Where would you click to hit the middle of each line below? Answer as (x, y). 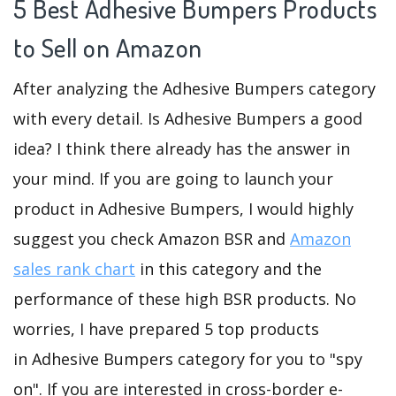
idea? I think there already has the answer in (182, 149)
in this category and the (228, 269)
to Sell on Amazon (108, 48)
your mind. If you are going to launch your (173, 179)
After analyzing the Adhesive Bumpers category (194, 89)
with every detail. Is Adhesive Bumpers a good (188, 119)
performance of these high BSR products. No (185, 299)
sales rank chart (74, 269)
